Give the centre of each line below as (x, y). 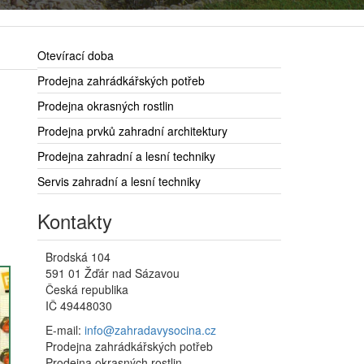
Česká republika (87, 290)
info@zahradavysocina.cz (150, 330)
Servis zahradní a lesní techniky (119, 182)
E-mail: (65, 330)
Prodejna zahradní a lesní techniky (126, 156)
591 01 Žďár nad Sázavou (113, 273)
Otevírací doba (76, 56)
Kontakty (75, 221)
